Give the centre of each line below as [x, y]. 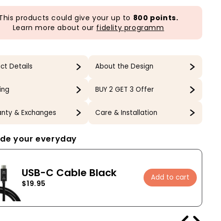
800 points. [156, 18]
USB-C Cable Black [69, 173]
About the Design [124, 67]
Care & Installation [126, 112]
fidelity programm [130, 28]
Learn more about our [55, 28]
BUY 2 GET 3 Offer [124, 89]
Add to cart [170, 178]
